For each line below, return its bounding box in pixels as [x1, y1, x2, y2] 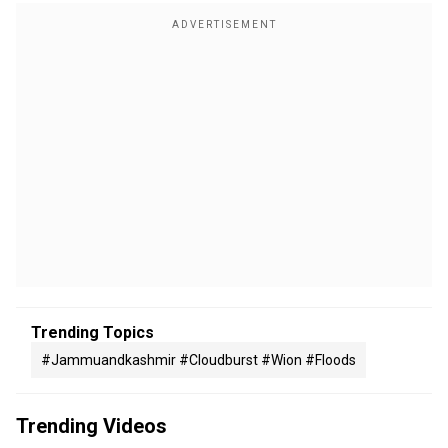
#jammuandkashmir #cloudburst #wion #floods [41, 352, 356, 368]
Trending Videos [16, 414, 167, 438]
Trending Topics [31, 323, 154, 342]
